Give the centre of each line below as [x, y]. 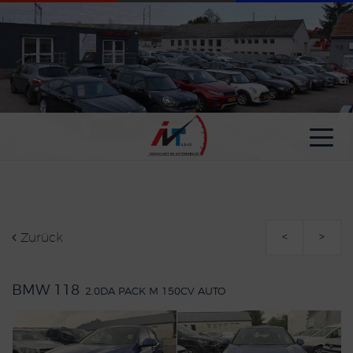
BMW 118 [48, 291]
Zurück [40, 238]
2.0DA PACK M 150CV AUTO [156, 292]
